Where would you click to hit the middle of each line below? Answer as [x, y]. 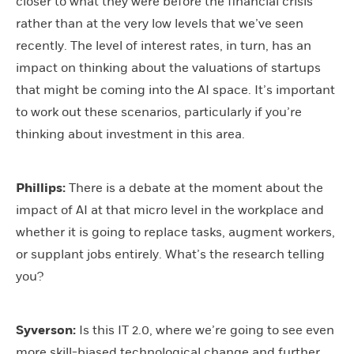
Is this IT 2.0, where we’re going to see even [205, 330]
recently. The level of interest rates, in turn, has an [164, 45]
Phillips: [41, 188]
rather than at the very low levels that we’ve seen [160, 23]
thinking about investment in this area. [130, 134]
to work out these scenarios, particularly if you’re [159, 112]
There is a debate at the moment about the [194, 188]
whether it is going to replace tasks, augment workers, [175, 232]
